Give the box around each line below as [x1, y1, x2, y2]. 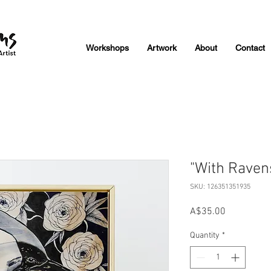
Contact [235, 43, 265, 53]
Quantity [190, 230, 220, 241]
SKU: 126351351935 [190, 183, 250, 191]
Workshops [86, 43, 129, 53]
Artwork [147, 43, 177, 53]
